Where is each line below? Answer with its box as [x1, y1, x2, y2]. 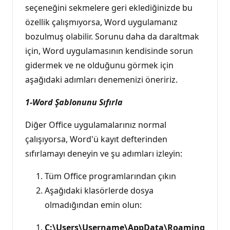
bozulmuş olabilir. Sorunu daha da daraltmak [25, 30, 199, 42]
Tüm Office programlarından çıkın [45, 170, 176, 182]
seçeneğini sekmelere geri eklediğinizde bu [25, 2, 193, 13]
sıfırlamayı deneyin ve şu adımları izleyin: [25, 147, 182, 159]
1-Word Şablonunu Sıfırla [25, 96, 123, 108]
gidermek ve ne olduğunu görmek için [25, 59, 174, 71]
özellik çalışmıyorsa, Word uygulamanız [25, 16, 178, 28]
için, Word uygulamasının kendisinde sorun [25, 45, 193, 56]
